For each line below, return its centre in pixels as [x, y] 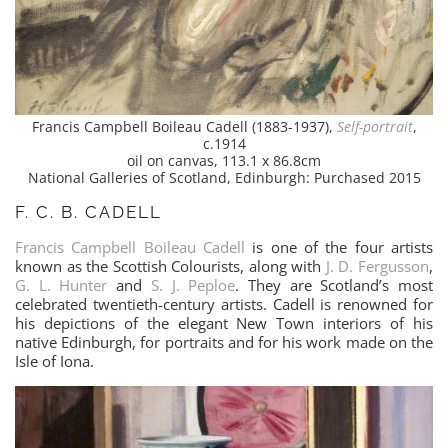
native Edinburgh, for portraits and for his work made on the [224, 341]
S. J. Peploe [193, 284]
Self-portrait [374, 126]
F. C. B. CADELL [88, 211]
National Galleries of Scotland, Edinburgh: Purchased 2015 [224, 177]
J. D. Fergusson [377, 265]
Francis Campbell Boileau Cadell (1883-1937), [184, 126]
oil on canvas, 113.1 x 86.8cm [224, 160]
